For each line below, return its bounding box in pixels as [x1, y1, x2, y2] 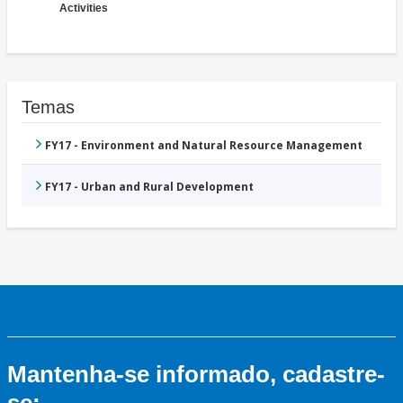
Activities [59, 2, 108, 15]
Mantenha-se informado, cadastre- [7, 361, 385, 389]
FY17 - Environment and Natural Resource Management [45, 138, 363, 154]
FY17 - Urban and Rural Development [45, 179, 254, 195]
